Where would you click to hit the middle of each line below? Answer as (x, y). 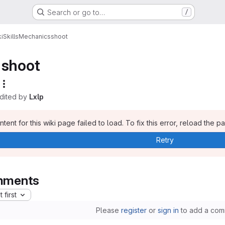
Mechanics (35, 36)
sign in (168, 210)
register (134, 210)
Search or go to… (76, 12)
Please (108, 210)
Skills (11, 36)
